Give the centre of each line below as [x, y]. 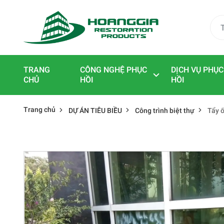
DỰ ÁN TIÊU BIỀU [95, 111]
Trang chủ [39, 110]
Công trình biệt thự [165, 111]
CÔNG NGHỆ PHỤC [114, 70]
